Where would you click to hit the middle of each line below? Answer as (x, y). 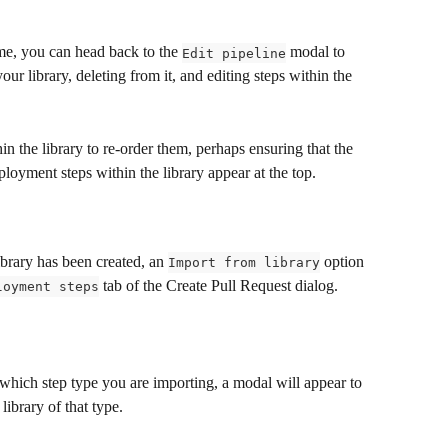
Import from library (244, 263)
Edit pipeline (234, 53)
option (344, 262)
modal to (317, 52)
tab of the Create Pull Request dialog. (218, 286)
